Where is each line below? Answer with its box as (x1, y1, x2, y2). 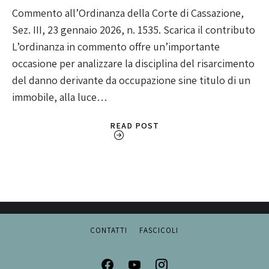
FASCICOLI (139, 225, 179, 236)
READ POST (110, 120, 159, 131)
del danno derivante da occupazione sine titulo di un (12, 73, 250, 88)
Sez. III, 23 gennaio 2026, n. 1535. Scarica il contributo (12, 23, 255, 37)
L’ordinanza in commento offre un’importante (12, 40, 220, 54)
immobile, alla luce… (12, 90, 107, 104)
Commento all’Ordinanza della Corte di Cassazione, (12, 6, 244, 20)
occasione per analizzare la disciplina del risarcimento (12, 56, 255, 71)
